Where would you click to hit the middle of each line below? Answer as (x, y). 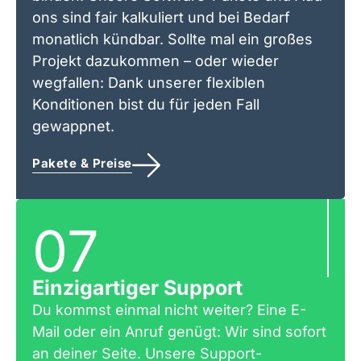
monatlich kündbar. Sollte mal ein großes (172, 39)
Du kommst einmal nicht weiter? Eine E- (169, 309)
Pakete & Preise (82, 163)
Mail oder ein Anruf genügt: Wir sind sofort (179, 331)
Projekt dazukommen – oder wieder (156, 61)
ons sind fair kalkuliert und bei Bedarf (161, 18)
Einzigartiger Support (137, 287)
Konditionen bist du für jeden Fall (146, 105)
